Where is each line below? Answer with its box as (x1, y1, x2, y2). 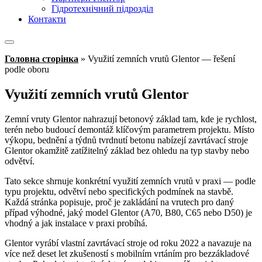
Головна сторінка (5, 53, 78, 64)
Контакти (28, 13, 66, 24)
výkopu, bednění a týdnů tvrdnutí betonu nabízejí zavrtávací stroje (5, 135, 248, 145)
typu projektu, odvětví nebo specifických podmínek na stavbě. (5, 186, 233, 196)
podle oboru (5, 64, 49, 74)
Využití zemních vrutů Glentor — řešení (88, 53, 235, 64)
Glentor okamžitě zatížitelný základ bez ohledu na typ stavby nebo (5, 145, 249, 156)
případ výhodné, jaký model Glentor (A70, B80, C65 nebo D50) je (5, 207, 252, 218)
